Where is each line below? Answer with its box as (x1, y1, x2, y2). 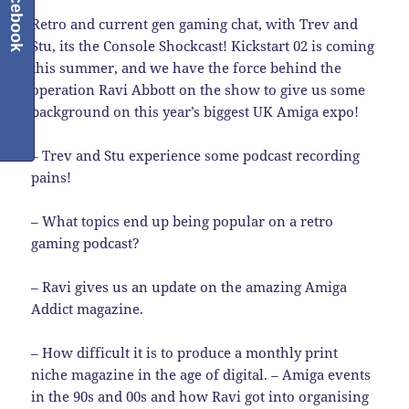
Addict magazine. (31, 299, 144, 319)
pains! (31, 168, 72, 187)
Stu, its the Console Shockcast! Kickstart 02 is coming (31, 37, 375, 56)
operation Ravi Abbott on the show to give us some (31, 80, 366, 100)
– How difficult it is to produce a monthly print (31, 343, 339, 362)
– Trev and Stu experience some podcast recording (31, 146, 361, 165)
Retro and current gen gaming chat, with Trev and (31, 15, 359, 34)
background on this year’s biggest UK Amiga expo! (31, 102, 360, 121)
